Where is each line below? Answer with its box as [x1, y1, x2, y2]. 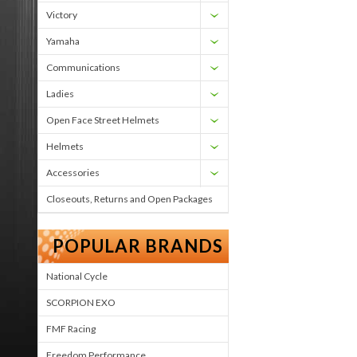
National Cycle [46, 270, 108, 282]
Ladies [46, 88, 74, 100]
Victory [46, 9, 77, 21]
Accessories [46, 167, 100, 178]
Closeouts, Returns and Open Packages [46, 193, 213, 205]
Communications [46, 61, 120, 73]
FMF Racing [46, 323, 96, 335]
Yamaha [46, 35, 80, 47]
